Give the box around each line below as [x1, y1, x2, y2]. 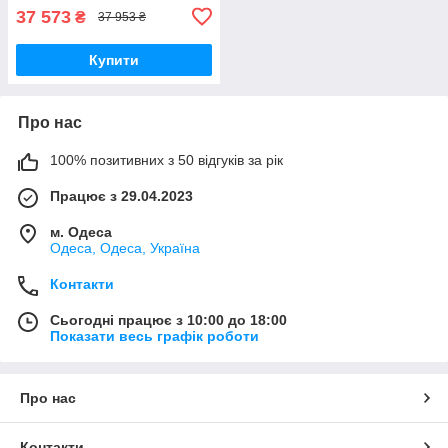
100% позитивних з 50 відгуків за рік [50, 151, 283, 168]
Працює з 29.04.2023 [50, 187, 193, 204]
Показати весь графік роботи [50, 327, 259, 344]
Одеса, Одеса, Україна [50, 239, 200, 256]
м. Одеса [50, 223, 112, 240]
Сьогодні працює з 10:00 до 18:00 [50, 311, 287, 328]
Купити [89, 51, 139, 68]
